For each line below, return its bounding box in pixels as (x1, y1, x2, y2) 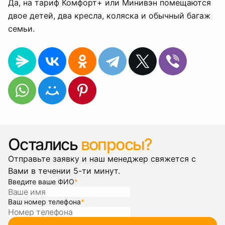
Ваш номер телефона (8, 197, 81, 206)
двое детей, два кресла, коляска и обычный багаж (8, 11, 210, 21)
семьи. (8, 24, 35, 34)
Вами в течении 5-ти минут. (8, 166, 120, 176)
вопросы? (80, 135, 152, 154)
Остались (8, 135, 81, 154)
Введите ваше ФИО (8, 177, 74, 186)
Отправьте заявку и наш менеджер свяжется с (8, 154, 196, 164)
